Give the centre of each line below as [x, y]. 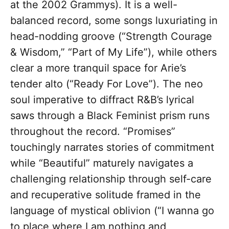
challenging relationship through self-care [111, 179]
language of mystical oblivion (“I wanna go [112, 211]
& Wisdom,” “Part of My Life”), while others [113, 52]
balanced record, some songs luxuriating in [114, 21]
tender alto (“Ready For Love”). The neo [107, 84]
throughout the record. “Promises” [93, 132]
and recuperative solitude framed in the [106, 195]
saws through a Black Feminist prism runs [110, 116]
